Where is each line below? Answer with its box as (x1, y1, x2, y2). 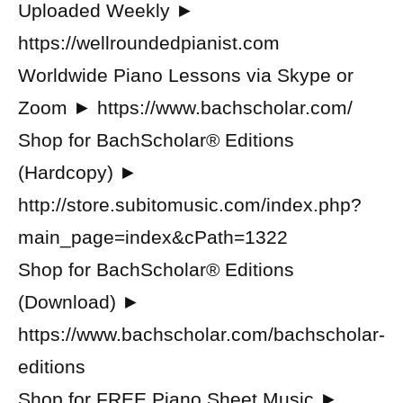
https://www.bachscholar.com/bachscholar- (18, 324, 385, 345)
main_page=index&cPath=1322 (18, 227, 288, 247)
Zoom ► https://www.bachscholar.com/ (18, 97, 353, 118)
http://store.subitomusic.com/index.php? (18, 194, 362, 215)
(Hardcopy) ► (18, 162, 138, 183)
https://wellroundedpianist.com (18, 32, 280, 53)
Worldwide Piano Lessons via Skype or (18, 65, 354, 85)
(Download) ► (18, 291, 140, 312)
